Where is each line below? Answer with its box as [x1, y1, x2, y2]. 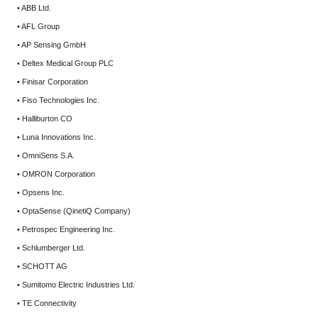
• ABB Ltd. [17, 4, 51, 12]
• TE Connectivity [17, 299, 77, 307]
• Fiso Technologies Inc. [17, 96, 99, 104]
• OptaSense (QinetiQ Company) [17, 207, 131, 215]
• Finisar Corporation [17, 77, 88, 86]
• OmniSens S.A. [17, 151, 75, 160]
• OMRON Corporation [17, 170, 95, 178]
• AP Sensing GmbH [17, 40, 86, 49]
